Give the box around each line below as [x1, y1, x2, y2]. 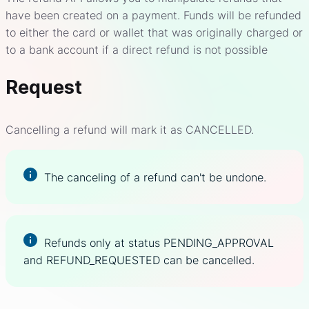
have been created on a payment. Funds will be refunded [6, 8, 301, 23]
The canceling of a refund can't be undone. [44, 170, 266, 185]
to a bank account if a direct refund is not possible [6, 43, 268, 57]
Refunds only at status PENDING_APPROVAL [44, 236, 274, 250]
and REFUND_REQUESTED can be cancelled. [23, 253, 255, 268]
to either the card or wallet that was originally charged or [6, 26, 303, 40]
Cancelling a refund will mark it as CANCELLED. [6, 123, 254, 137]
